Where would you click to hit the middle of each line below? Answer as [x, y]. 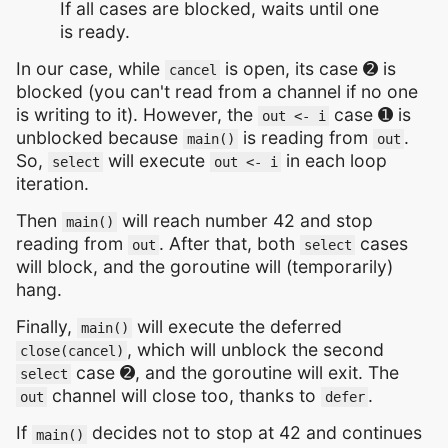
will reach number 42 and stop [245, 221]
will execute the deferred [237, 327]
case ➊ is [370, 115]
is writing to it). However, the [137, 115]
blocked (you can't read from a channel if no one [217, 92]
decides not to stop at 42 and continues [255, 433]
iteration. [52, 184]
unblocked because [99, 138]
